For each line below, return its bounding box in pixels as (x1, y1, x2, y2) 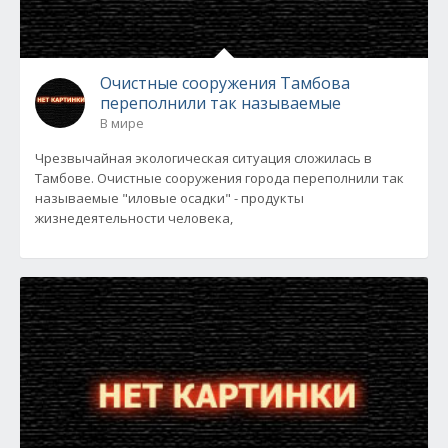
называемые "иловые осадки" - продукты (35, 189, 304, 208)
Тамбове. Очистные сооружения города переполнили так (35, 169, 404, 188)
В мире (100, 114, 144, 133)
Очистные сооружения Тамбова (100, 72, 350, 95)
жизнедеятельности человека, (35, 209, 233, 228)
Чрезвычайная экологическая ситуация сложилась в (35, 149, 372, 168)
